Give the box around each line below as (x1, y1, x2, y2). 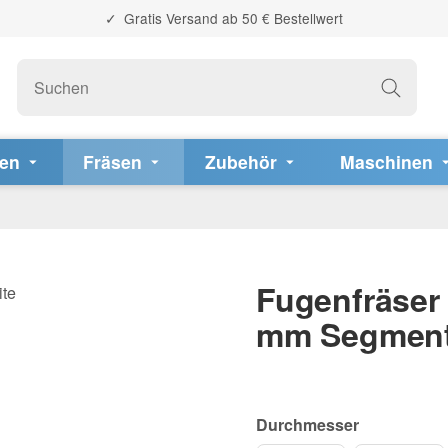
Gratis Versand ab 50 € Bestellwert (119, 7, 343, 28)
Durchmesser (256, 413, 359, 437)
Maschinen (339, 148, 433, 174)
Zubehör (204, 148, 277, 174)
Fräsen (82, 148, 142, 174)
